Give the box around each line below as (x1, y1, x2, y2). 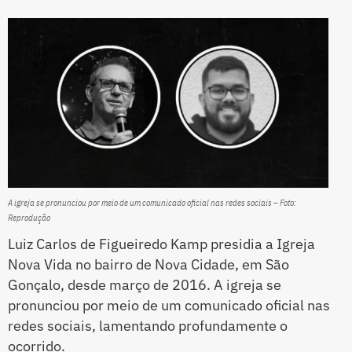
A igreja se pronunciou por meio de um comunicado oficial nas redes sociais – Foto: (8, 197, 296, 209)
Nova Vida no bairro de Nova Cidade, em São (8, 255, 289, 274)
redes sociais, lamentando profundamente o (8, 317, 288, 335)
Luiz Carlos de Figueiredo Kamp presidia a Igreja (8, 235, 315, 254)
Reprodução (8, 212, 50, 224)
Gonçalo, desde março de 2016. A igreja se (8, 276, 281, 295)
